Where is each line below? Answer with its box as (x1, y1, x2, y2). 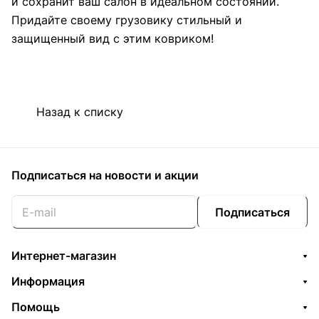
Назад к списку (36, 104, 123, 119)
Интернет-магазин (11, 249, 116, 263)
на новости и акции (89, 168, 199, 182)
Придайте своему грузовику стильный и (11, 13, 242, 28)
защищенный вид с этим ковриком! (11, 31, 214, 46)
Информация (11, 274, 85, 288)
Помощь (11, 300, 60, 314)
